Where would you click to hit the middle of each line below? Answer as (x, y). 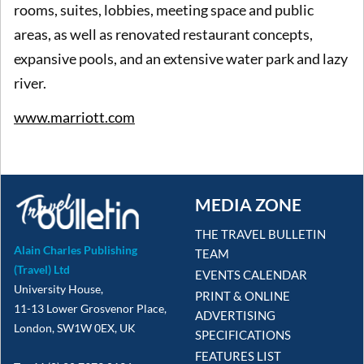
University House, (58, 289)
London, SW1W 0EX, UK (75, 328)
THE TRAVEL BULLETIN (260, 234)
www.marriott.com (74, 117)
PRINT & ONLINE (243, 296)
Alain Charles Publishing (76, 250)
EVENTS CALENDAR (251, 275)
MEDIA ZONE (248, 204)
